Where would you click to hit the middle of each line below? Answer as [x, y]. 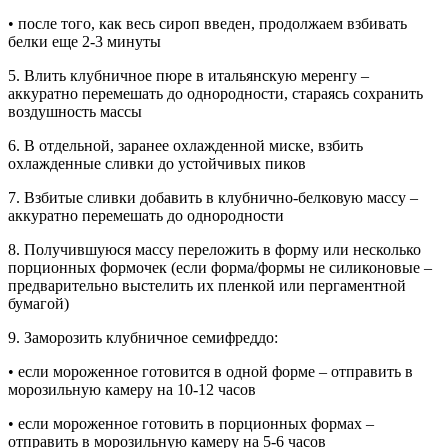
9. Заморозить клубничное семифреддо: [143, 337]
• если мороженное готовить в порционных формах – [191, 423]
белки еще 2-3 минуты [84, 41]
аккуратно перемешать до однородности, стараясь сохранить [215, 93]
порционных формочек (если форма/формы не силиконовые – [220, 267]
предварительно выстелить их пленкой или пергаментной [207, 285]
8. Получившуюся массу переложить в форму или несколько [214, 249]
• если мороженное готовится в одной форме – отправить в [210, 371]
